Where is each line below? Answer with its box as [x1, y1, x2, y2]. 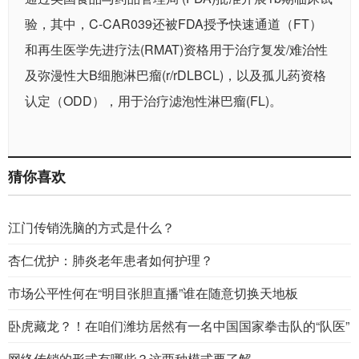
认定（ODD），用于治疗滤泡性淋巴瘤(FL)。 [25, 91, 282, 111]
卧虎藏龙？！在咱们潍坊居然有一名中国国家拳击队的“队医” [8, 317, 349, 336]
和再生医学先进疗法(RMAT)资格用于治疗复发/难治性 [25, 40, 328, 59]
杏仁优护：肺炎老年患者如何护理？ [8, 251, 213, 270]
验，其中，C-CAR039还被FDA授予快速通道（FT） [25, 14, 322, 34]
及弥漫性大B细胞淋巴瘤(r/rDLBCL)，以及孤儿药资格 [25, 66, 326, 85]
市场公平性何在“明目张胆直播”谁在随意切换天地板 [8, 284, 298, 303]
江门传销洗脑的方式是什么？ [8, 218, 175, 237]
